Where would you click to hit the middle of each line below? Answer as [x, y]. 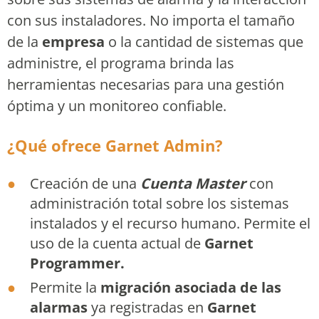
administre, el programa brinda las [121, 63]
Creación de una [85, 184]
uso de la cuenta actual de [117, 244]
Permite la [65, 288]
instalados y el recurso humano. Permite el [170, 224]
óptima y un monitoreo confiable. [117, 106]
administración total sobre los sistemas [159, 204]
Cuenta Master [193, 184]
